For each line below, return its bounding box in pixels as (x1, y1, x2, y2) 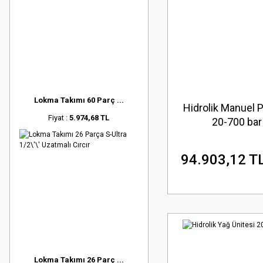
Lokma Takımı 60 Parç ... (33, 95, 124, 104)
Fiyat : (48, 113, 70, 122)
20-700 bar (211, 116, 262, 129)
